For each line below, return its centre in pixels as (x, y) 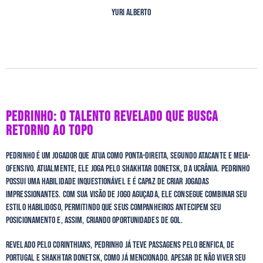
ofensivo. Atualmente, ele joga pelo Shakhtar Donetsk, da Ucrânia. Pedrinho (128, 169)
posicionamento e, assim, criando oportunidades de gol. (95, 221)
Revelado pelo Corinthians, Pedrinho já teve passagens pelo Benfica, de (120, 245)
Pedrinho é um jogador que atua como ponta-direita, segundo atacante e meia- (128, 156)
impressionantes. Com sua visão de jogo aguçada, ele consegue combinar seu (127, 195)
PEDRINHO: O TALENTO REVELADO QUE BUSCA (112, 117)
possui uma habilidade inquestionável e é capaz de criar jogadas (108, 182)
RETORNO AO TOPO (50, 131)
